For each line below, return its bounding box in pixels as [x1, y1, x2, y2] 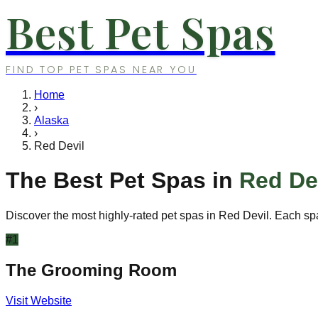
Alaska [34, 114, 69, 126]
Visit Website [6, 294, 72, 307]
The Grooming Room [6, 260, 177, 280]
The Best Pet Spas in [6, 168, 239, 194]
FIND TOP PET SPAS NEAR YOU [6, 62, 197, 77]
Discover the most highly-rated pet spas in [6, 209, 219, 221]
